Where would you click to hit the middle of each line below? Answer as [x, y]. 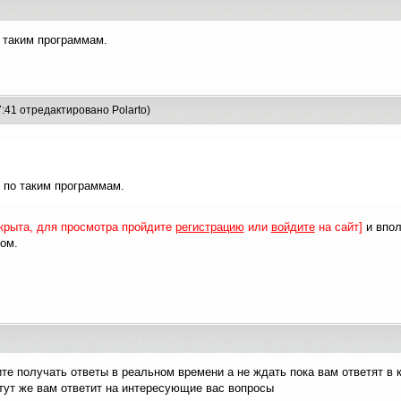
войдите [293, 227]
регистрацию [209, 227]
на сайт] [338, 227]
